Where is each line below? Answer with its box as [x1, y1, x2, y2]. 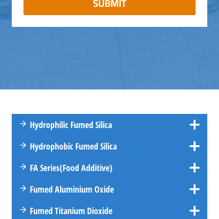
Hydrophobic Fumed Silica [29, 140, 117, 152]
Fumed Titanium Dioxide [29, 204, 112, 217]
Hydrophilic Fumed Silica [29, 118, 112, 131]
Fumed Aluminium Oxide [29, 183, 114, 195]
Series [40, 161, 60, 174]
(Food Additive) [59, 161, 112, 174]
